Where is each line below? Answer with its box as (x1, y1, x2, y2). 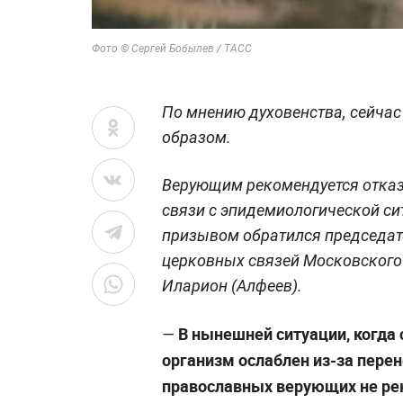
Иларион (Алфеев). (162, 275, 302, 295)
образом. (162, 127, 231, 147)
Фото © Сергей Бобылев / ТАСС (92, 41, 252, 55)
